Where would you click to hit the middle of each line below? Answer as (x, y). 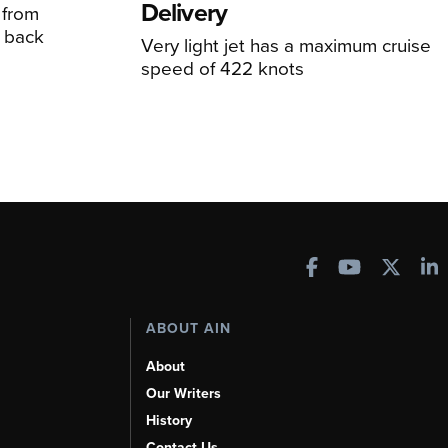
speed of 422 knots (222, 67)
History (168, 420)
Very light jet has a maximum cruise (285, 44)
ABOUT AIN (188, 328)
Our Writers (183, 393)
